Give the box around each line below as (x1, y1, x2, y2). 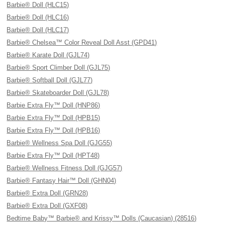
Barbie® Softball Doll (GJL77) (7, 76, 93, 84)
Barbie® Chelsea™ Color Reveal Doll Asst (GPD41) (7, 39, 157, 46)
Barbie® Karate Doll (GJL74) (7, 51, 90, 59)
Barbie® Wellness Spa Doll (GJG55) (7, 139, 113, 147)
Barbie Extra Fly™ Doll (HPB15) (7, 114, 100, 122)
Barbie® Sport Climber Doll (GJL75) (7, 64, 110, 71)
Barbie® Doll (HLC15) (7, 1, 69, 9)
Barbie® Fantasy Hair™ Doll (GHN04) (7, 177, 117, 184)
